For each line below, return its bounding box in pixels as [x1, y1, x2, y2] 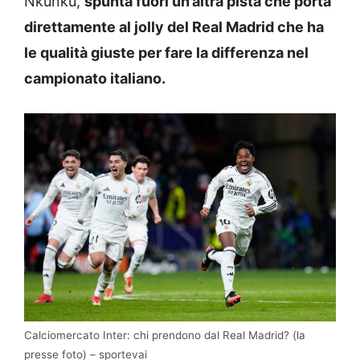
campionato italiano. [24, 70, 166, 88]
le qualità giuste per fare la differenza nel [24, 44, 309, 62]
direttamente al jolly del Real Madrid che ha [24, 18, 324, 36]
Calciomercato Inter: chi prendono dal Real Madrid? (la [24, 329, 305, 342]
